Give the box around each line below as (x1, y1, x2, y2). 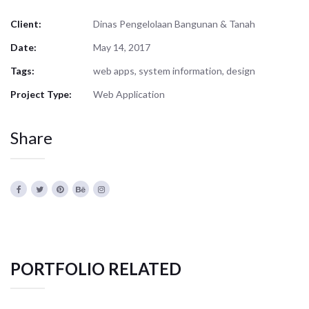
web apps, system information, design (93, 64, 255, 77)
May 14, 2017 (93, 41, 150, 53)
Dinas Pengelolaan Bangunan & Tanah (93, 17, 255, 30)
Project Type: (10, 88, 72, 100)
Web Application (93, 88, 165, 100)
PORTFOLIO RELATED (10, 258, 181, 279)
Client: (10, 17, 41, 30)
